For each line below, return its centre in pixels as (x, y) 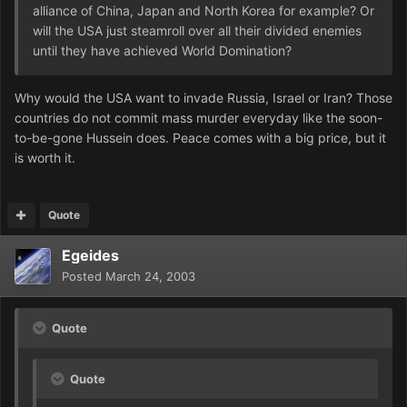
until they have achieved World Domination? (162, 51)
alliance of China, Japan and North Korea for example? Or (203, 11)
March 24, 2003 (150, 277)
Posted (84, 277)
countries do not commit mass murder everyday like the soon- (199, 118)
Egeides (90, 256)
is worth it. (45, 158)
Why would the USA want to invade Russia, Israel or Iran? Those (203, 98)
